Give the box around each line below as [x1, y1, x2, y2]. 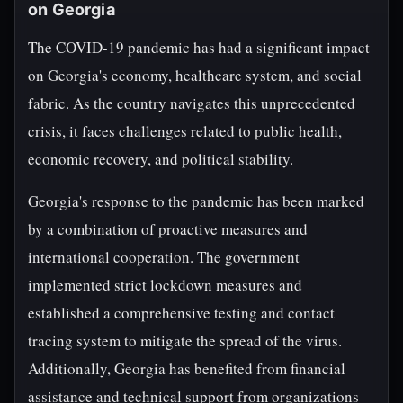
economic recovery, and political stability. [28, 148, 293, 169]
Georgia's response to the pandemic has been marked [28, 191, 364, 211]
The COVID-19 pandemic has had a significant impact [28, 37, 370, 58]
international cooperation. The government [28, 246, 300, 267]
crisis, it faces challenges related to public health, [28, 121, 342, 141]
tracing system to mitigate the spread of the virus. [28, 330, 342, 351]
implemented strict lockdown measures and [28, 274, 302, 295]
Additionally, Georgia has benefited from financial [28, 358, 345, 379]
